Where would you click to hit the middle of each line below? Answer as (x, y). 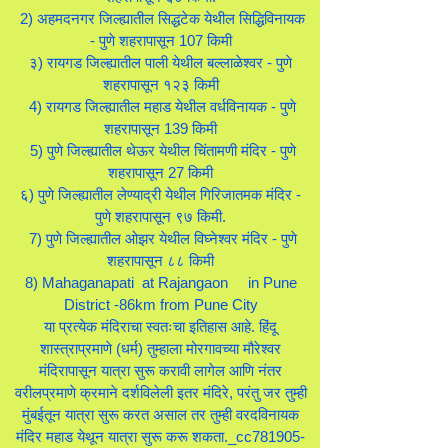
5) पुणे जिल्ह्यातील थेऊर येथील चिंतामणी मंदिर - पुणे (160, 150)
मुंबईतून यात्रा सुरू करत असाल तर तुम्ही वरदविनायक (160, 414)
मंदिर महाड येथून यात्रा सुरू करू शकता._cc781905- (160, 436)
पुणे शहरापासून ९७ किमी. (160, 216)
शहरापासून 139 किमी (160, 128)
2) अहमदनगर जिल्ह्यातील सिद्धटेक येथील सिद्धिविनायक (160, 18)
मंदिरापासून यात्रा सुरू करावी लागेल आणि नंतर (160, 370)
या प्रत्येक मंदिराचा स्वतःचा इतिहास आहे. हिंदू (160, 326)
